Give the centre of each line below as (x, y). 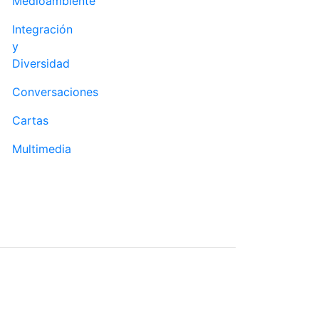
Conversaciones (55, 91)
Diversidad (41, 63)
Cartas (30, 120)
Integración (42, 29)
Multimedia (42, 148)
